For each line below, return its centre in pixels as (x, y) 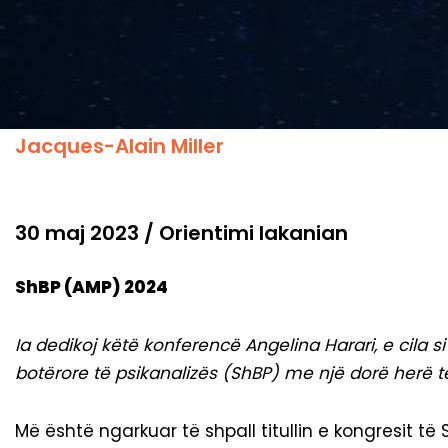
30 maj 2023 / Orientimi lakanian (181, 233)
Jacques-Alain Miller (119, 146)
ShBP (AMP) (69, 287)
